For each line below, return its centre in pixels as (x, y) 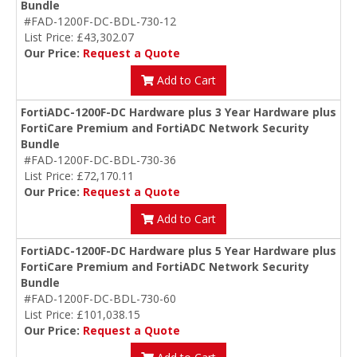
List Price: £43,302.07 (79, 37)
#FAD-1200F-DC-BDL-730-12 (100, 22)
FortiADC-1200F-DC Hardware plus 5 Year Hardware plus (178, 251)
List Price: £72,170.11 (79, 176)
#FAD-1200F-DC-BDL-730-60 (100, 299)
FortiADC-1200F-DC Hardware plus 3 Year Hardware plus (178, 112)
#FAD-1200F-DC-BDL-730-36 (100, 160)
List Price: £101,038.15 (82, 315)
